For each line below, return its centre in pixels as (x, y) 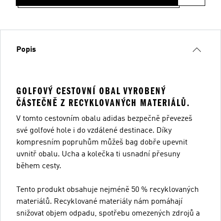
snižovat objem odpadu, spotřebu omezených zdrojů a (108, 214)
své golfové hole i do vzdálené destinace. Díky (94, 131)
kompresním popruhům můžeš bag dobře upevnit (102, 143)
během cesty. (39, 166)
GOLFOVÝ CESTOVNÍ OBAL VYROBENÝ (91, 91)
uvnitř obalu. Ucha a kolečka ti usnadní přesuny (98, 154)
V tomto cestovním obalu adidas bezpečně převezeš (104, 119)
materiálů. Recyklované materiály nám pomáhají (99, 202)
